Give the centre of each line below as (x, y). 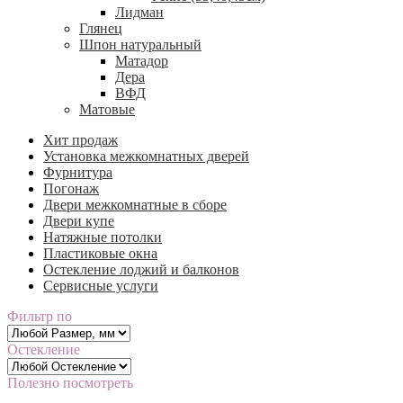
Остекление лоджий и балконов (141, 269)
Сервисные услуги (101, 285)
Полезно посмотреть (70, 382)
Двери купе (79, 220)
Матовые (107, 109)
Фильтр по (40, 316)
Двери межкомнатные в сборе (135, 204)
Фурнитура (78, 172)
